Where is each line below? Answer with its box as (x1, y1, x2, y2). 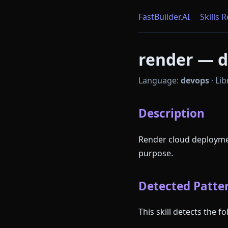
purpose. (138, 147, 173, 159)
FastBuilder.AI (138, 11, 190, 22)
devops (181, 75, 209, 86)
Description (138, 105, 205, 121)
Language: (138, 75, 181, 86)
